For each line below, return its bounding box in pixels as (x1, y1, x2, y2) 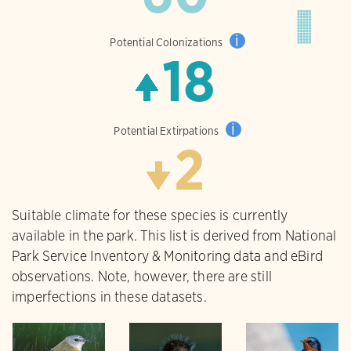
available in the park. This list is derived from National (12, 227, 337, 244)
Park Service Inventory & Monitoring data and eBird (12, 248, 323, 264)
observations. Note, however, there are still (12, 268, 272, 284)
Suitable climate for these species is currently (12, 207, 288, 223)
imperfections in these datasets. (12, 288, 207, 305)
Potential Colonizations (110, 36, 226, 49)
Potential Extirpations (114, 125, 222, 137)
